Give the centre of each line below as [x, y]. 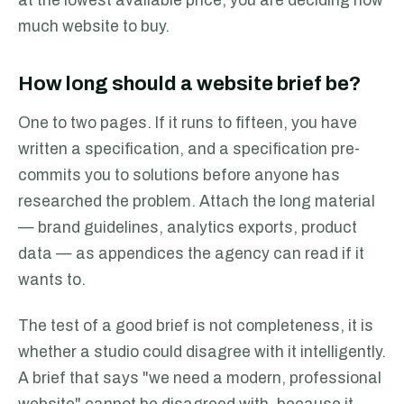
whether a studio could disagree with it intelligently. [202, 352]
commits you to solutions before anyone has [179, 175]
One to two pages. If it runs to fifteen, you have [188, 123]
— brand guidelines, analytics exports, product [188, 228]
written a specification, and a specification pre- [189, 149]
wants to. [52, 280]
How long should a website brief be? [189, 84]
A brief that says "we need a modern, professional [200, 378]
